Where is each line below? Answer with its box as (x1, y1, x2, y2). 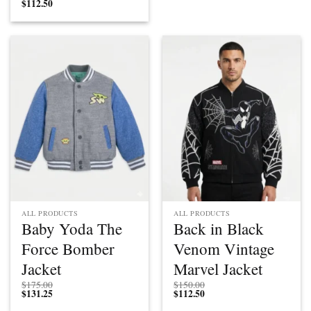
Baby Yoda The (22, 217, 123, 239)
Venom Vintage (174, 237, 275, 259)
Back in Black (174, 217, 264, 239)
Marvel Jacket (174, 258, 263, 279)
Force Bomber (22, 237, 115, 259)
